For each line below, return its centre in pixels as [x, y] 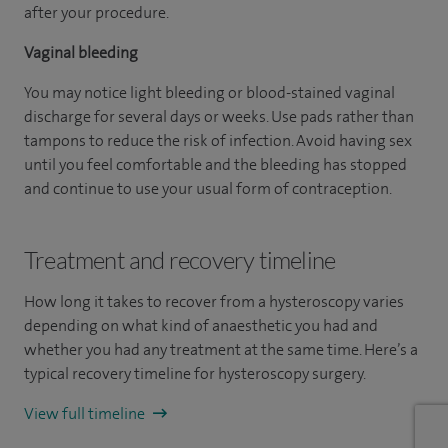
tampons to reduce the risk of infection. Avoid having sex [218, 140]
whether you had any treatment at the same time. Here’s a [221, 349]
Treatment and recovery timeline [180, 260]
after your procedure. [96, 12]
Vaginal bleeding [81, 52]
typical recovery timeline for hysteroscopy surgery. [195, 373]
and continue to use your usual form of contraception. [208, 188]
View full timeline [86, 413]
